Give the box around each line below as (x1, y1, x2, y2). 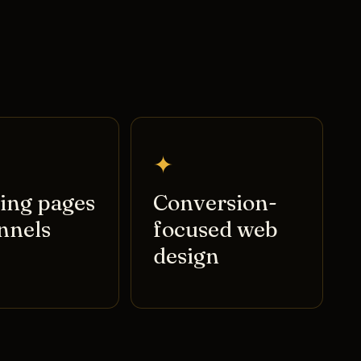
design (153, 243, 220, 270)
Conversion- (153, 189, 278, 217)
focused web (153, 216, 279, 243)
